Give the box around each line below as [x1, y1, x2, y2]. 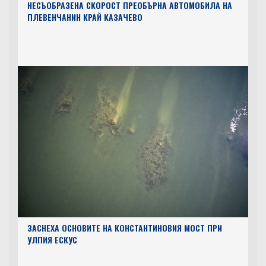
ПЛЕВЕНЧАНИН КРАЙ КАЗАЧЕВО [27, 10, 142, 23]
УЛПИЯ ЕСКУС [27, 233, 77, 246]
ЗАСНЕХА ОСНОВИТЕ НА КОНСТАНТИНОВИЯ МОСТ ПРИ [27, 221, 222, 234]
